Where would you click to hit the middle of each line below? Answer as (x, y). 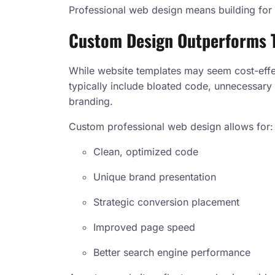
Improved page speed (144, 227)
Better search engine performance (172, 253)
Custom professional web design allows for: (171, 127)
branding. (91, 102)
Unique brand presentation (155, 177)
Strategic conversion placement (166, 202)
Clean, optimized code (146, 152)
